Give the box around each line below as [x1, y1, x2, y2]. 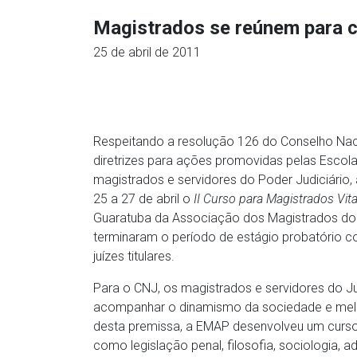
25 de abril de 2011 [93, 45, 201, 60]
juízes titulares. [93, 249, 175, 264]
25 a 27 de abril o [93, 191, 194, 206]
